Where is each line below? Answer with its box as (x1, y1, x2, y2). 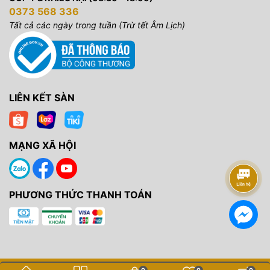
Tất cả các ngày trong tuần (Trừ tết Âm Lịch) (9, 19, 185, 30)
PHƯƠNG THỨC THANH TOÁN (9, 188, 152, 201)
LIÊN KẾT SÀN (9, 91, 75, 104)
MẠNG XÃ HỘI (9, 139, 76, 151)
